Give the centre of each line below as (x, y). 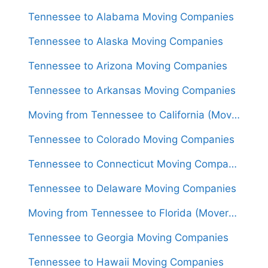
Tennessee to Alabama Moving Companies (131, 16)
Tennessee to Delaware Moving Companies (132, 188)
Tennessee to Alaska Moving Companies (126, 41)
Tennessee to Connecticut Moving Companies (233, 164)
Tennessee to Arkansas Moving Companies (132, 90)
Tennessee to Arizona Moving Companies (128, 66)
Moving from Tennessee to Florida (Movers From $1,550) (233, 213)
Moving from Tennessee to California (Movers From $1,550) (236, 115)
